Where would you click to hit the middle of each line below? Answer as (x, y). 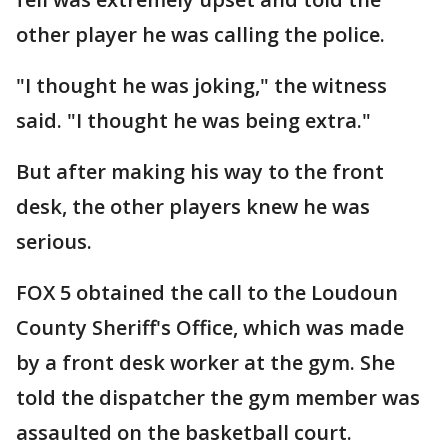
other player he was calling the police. (200, 34)
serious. (54, 241)
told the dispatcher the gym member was (218, 397)
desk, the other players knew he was (193, 206)
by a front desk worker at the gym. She (205, 362)
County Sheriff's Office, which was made (210, 327)
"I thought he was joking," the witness (201, 85)
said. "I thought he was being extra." (193, 120)
